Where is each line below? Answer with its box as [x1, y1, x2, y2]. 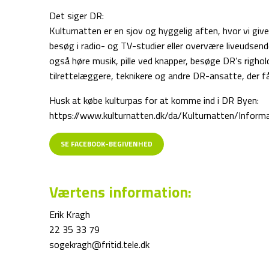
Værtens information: [49, 181, 192, 204]
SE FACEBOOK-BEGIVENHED [61, 138, 153, 150]
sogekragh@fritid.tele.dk [49, 237, 150, 252]
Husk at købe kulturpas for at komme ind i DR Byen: [49, 93, 259, 107]
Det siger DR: [49, 8, 104, 23]
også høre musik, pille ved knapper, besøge [49, 53, 223, 68]
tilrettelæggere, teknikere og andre [49, 68, 193, 83]
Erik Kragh [49, 207, 91, 222]
